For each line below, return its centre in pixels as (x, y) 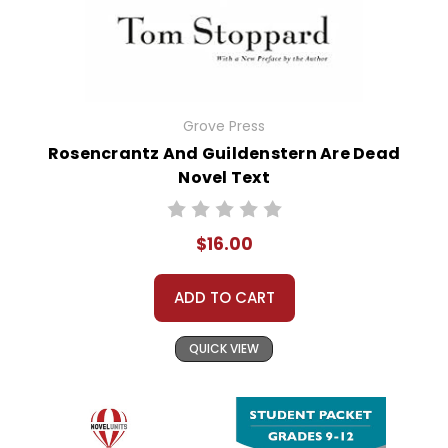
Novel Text (224, 178)
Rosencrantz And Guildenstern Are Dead (224, 154)
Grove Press (224, 126)
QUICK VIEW (224, 349)
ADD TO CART (224, 298)
